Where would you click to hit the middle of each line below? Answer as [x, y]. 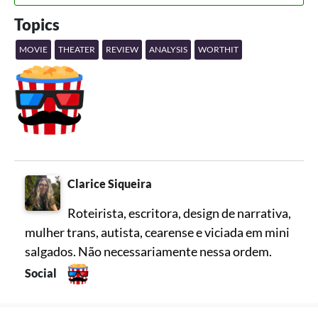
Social [42, 273]
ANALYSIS [168, 50]
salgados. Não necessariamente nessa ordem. [148, 252]
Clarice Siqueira [110, 184]
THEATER [77, 50]
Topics [37, 25]
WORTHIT [218, 50]
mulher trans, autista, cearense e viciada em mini [157, 232]
